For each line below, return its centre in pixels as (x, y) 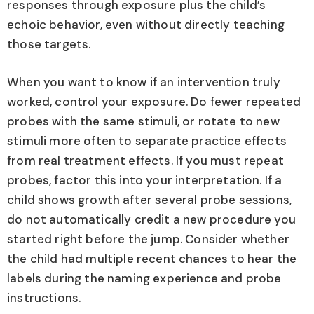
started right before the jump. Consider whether (148, 239)
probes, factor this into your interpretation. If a (145, 180)
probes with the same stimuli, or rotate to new (143, 121)
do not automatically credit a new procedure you (151, 219)
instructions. (44, 298)
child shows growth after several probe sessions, (150, 199)
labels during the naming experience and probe (144, 278)
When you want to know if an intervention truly (144, 82)
